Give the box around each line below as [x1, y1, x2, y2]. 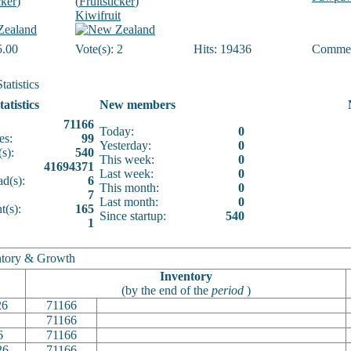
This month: [100, 181, 159, 194]
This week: [100, 153, 154, 166]
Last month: [100, 195, 158, 208]
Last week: [100, 167, 154, 180]
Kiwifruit [75, 9, 121, 22]
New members [100, 98, 175, 111]
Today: [100, 125, 134, 138]
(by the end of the [121, 284, 212, 297]
